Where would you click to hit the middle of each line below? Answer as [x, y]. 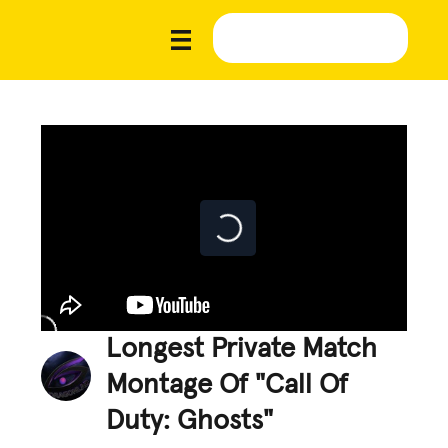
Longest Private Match [242, 348]
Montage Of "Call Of [227, 384]
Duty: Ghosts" [190, 420]
